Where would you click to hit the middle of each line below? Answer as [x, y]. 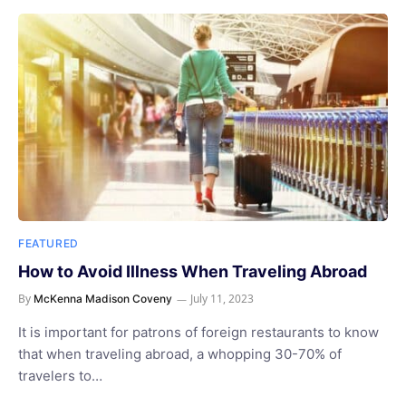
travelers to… [60, 376]
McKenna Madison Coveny [103, 299]
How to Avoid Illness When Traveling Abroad [193, 271]
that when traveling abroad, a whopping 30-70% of [180, 354]
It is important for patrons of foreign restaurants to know [198, 332]
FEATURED [48, 243]
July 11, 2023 [222, 299]
